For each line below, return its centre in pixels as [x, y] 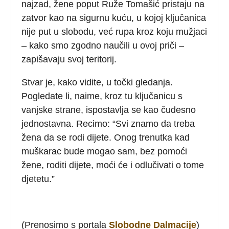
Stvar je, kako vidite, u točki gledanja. [97, 82]
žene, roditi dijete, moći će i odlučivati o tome [113, 165]
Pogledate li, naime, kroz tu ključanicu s [102, 96]
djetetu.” [38, 179]
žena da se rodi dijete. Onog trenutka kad [106, 137]
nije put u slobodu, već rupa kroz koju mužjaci [114, 31]
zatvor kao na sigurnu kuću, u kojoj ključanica [114, 18]
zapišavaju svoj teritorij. [69, 59]
